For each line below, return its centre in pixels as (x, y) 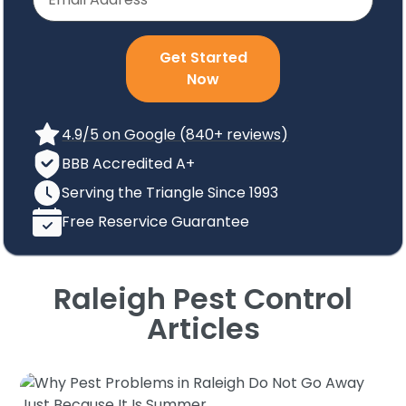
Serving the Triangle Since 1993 (170, 192)
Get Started (203, 57)
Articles (203, 328)
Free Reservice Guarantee (156, 221)
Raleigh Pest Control (203, 298)
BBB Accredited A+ (129, 163)
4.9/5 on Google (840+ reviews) (175, 134)
